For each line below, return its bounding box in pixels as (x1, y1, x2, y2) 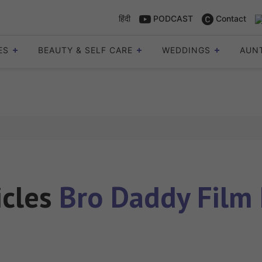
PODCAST (151, 13, 193, 23)
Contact (213, 13, 246, 23)
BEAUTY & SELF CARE (38, 45, 133, 55)
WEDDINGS (162, 45, 211, 55)
